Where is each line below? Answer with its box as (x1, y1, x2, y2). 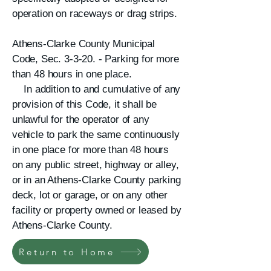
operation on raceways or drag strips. (12, 8, 177, 19)
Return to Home (19, 246, 115, 258)
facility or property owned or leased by (12, 204, 181, 216)
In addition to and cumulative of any (12, 83, 181, 95)
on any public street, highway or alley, (12, 159, 179, 171)
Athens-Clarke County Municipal (12, 38, 155, 50)
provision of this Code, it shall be (12, 99, 157, 110)
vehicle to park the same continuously (12, 129, 180, 140)
